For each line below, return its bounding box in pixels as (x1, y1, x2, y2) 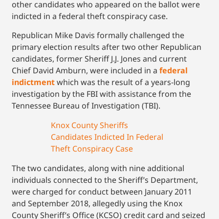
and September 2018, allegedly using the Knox (12, 197, 182, 209)
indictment (12, 76, 55, 88)
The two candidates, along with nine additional (12, 162, 184, 174)
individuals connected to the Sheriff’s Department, (12, 174, 198, 185)
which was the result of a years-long (55, 76, 190, 88)
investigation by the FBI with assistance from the (12, 88, 191, 99)
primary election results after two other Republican (12, 41, 201, 52)
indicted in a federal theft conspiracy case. (12, 11, 168, 22)
